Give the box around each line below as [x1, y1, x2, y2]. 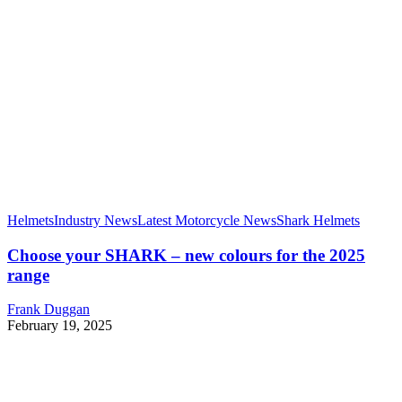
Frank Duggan [7, 301, 90, 318]
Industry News [54, 212, 137, 228]
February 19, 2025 [7, 318, 112, 334]
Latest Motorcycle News [137, 212, 276, 228]
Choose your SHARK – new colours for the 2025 [7, 245, 365, 265]
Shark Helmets [276, 212, 360, 228]
